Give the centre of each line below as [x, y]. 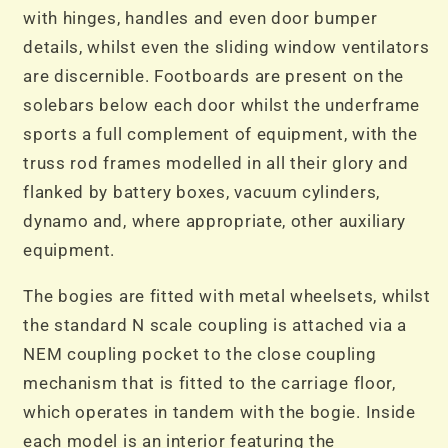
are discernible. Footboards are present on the [213, 76]
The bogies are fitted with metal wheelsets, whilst [227, 296]
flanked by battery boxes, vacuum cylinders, [201, 192]
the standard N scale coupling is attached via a [215, 325]
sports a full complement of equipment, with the [220, 134]
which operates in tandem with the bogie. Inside [219, 412]
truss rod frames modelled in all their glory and [216, 163]
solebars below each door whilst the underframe [221, 105]
